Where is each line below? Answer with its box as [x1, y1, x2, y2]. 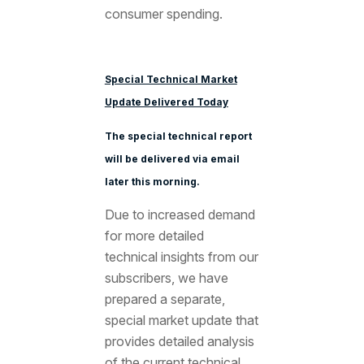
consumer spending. [104, 6, 223, 23]
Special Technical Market [104, 73, 237, 86]
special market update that [104, 311, 258, 328]
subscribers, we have [104, 269, 228, 286]
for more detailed [104, 227, 204, 244]
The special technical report [104, 129, 252, 142]
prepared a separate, [104, 290, 225, 307]
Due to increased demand [104, 206, 255, 223]
